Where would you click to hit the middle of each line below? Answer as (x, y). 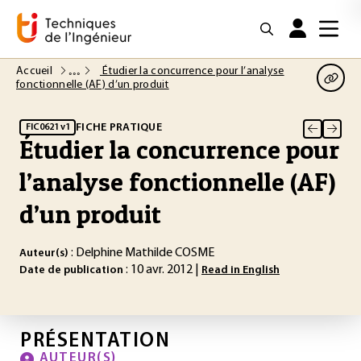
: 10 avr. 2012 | (162, 270)
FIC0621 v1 (48, 127)
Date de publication (71, 270)
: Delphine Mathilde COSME (141, 253)
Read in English (241, 270)
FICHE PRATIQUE (119, 127)
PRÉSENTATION (95, 341)
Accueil (36, 71)
